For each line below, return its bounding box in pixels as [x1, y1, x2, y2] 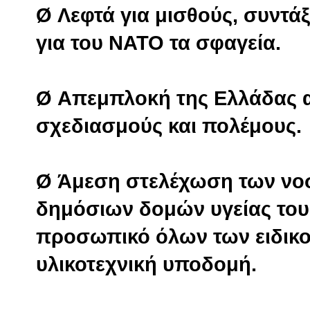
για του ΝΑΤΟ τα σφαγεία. [36, 31, 281, 54]
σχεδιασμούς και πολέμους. [36, 114, 302, 137]
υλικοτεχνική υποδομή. [36, 253, 257, 275]
